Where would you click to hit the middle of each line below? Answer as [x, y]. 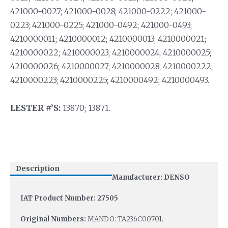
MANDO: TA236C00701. [125, 219]
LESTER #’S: [35, 108]
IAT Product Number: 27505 [69, 198]
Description [37, 168]
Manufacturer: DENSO [151, 177]
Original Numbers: [54, 219]
